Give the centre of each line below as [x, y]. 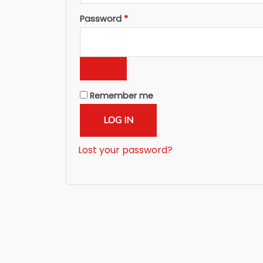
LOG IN [118, 120]
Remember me [122, 95]
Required [146, 18]
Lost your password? [125, 150]
